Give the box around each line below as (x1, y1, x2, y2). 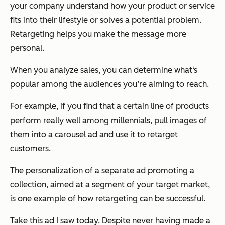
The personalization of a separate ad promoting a (10, 166, 194, 176)
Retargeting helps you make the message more (10, 29, 186, 39)
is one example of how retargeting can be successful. (10, 194, 205, 204)
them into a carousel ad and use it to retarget (10, 130, 178, 140)
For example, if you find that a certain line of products (10, 101, 209, 111)
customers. (10, 144, 51, 154)
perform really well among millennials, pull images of (10, 116, 207, 126)
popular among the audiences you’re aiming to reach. (10, 79, 209, 89)
